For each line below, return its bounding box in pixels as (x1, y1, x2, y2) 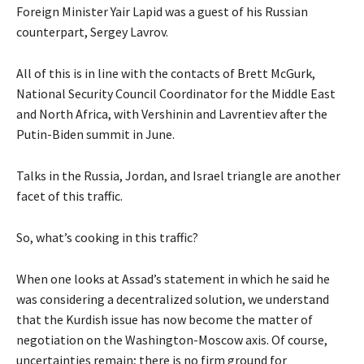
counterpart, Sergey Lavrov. (16, 24, 168, 41)
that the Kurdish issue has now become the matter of (16, 311, 313, 328)
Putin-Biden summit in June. (16, 126, 175, 143)
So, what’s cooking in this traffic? (16, 229, 198, 246)
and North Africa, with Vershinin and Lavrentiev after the (16, 106, 327, 123)
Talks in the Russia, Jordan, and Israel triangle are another (16, 167, 340, 184)
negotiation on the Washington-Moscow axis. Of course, (16, 331, 327, 349)
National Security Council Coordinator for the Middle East (16, 85, 336, 102)
